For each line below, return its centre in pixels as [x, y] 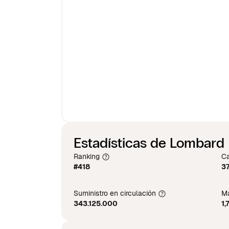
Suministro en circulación [115, 193]
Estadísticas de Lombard [149, 143]
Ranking [87, 156]
